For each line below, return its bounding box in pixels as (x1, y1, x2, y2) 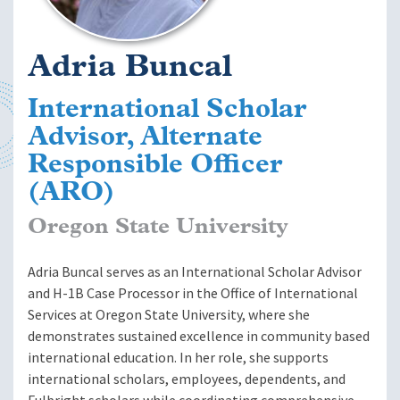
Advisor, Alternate (28, 124, 262, 153)
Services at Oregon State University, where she (28, 305, 310, 325)
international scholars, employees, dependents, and (28, 370, 346, 389)
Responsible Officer (28, 152, 282, 180)
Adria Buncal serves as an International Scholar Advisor (28, 262, 362, 282)
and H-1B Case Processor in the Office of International (28, 284, 358, 304)
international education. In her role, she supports (28, 348, 329, 368)
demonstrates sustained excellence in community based (28, 327, 370, 346)
